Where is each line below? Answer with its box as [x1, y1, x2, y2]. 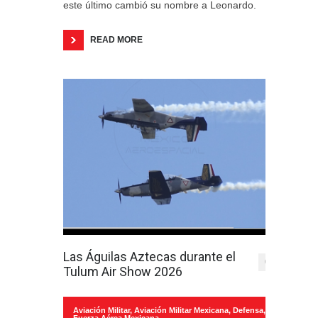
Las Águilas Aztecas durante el [63, 249, 236, 264]
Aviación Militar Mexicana [134, 306, 229, 314]
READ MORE [90, 35, 143, 45]
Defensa [233, 306, 263, 314]
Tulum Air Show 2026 [63, 264, 182, 279]
